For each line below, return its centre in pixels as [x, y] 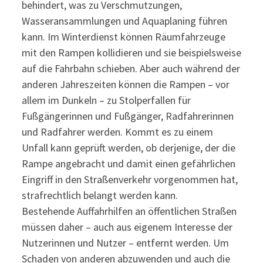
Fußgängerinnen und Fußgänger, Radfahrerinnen [127, 116]
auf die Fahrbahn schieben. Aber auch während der [131, 68]
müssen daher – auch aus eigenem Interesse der [127, 227]
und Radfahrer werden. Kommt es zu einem [117, 132]
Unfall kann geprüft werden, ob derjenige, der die [128, 148]
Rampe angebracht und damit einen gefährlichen [128, 163]
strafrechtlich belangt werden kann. [100, 195]
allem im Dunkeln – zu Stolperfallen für [106, 100]
